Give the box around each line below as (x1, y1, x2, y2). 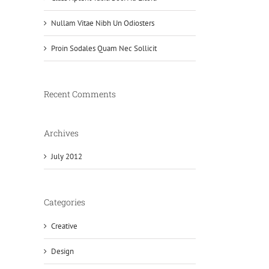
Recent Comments (44, 88, 116, 100)
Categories (44, 196, 85, 208)
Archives (44, 127, 79, 139)
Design (51, 246, 74, 256)
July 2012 (51, 151, 82, 162)
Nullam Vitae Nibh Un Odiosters (51, 17, 154, 28)
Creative (51, 220, 77, 231)
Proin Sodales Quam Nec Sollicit (51, 43, 157, 53)
